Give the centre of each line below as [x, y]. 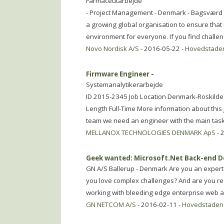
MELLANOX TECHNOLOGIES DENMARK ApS [151, 132]
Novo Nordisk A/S [112, 48]
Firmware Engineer [118, 74]
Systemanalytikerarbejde [124, 84]
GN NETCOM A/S [111, 204]
